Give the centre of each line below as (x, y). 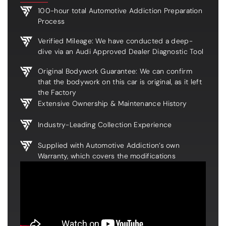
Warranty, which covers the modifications (107, 156)
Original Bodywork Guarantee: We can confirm (115, 71)
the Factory (57, 92)
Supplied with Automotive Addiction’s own (109, 145)
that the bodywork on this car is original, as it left (120, 81)
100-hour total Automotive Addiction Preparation (120, 10)
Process (51, 21)
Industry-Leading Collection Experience (105, 125)
